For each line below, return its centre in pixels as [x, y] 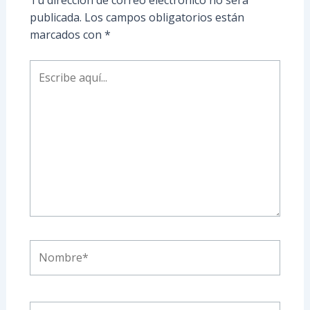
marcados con [67, 34]
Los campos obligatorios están [164, 17]
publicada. [55, 17]
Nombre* [54, 247]
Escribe [47, 67]
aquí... [43, 85]
